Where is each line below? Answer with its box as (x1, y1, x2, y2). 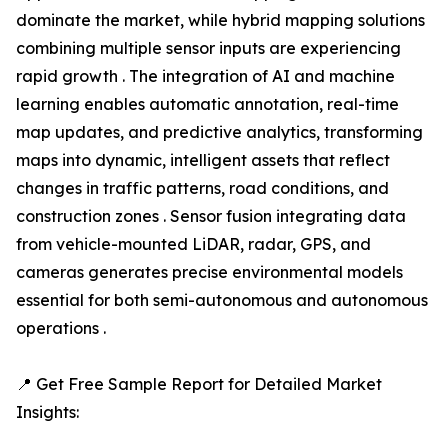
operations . (16, 318, 106, 339)
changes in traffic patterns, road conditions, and (16, 178, 389, 199)
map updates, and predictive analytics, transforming (16, 122, 423, 143)
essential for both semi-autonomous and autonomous (16, 290, 428, 311)
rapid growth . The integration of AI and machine (16, 66, 395, 87)
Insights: (16, 402, 79, 423)
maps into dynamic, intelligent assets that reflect (16, 150, 390, 171)
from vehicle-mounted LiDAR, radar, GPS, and (16, 234, 371, 255)
